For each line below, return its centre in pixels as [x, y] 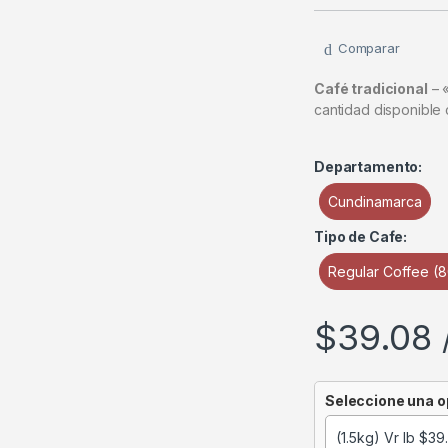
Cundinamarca [375, 201]
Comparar [368, 48]
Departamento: [368, 166]
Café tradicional [371, 88]
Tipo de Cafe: [361, 236]
